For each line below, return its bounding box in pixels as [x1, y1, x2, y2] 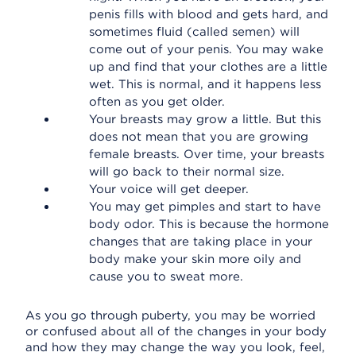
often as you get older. [89, 95, 225, 109]
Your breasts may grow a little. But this [89, 112, 321, 126]
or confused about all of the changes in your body [25, 324, 327, 339]
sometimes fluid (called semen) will [89, 25, 300, 39]
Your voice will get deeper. [89, 182, 249, 196]
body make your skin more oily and [89, 252, 301, 266]
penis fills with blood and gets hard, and [89, 7, 328, 21]
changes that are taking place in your [89, 234, 312, 249]
